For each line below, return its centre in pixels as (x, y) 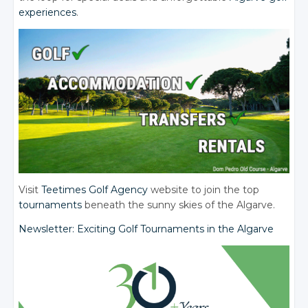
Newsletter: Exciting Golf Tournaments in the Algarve (146, 229)
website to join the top (204, 189)
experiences (48, 12)
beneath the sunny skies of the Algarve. (179, 205)
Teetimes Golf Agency (95, 189)
